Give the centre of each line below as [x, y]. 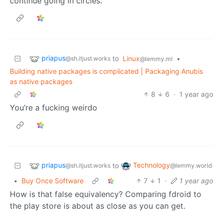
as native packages [41, 81]
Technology [152, 165]
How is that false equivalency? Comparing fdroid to [106, 194]
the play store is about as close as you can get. [98, 206]
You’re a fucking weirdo [54, 107]
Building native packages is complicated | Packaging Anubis [106, 71]
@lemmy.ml [156, 59]
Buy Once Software [53, 180]
